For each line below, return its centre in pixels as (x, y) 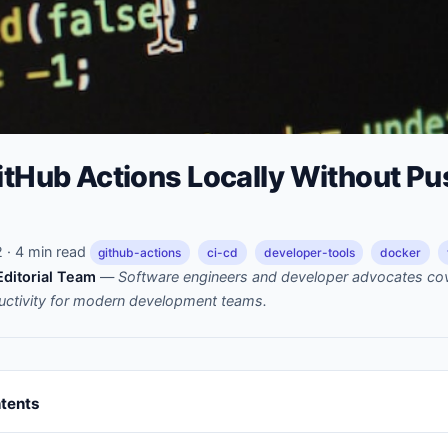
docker (401, 252)
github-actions (140, 252)
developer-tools (309, 252)
